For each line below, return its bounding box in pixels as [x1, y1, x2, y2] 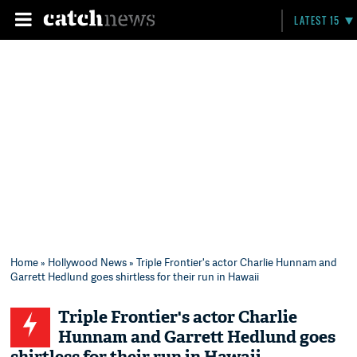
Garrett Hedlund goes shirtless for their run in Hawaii [10, 269, 260, 284]
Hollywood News [48, 255, 127, 269]
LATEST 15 [294, 14, 340, 27]
